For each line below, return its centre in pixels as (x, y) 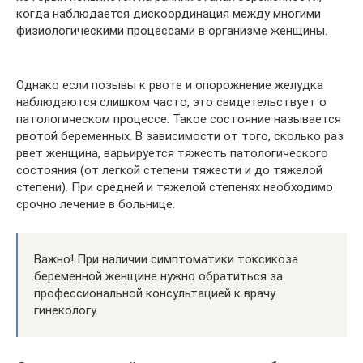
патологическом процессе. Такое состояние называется (179, 119)
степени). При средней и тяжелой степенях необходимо (175, 187)
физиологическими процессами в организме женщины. (172, 31)
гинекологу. (66, 310)
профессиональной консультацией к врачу (155, 293)
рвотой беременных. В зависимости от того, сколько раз (180, 136)
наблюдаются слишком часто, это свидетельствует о (171, 102)
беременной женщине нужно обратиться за (158, 276)
